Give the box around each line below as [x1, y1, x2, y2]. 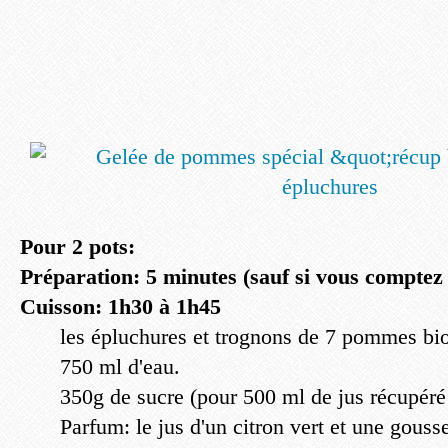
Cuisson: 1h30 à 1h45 [20, 294, 221, 319]
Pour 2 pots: [20, 234, 135, 259]
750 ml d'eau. [60, 354, 180, 379]
